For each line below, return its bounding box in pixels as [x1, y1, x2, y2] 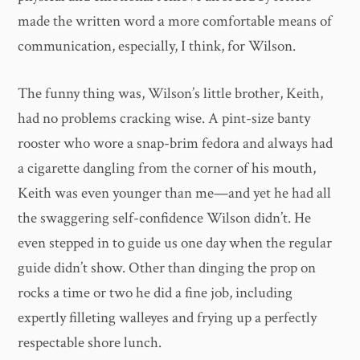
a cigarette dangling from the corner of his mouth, [18, 158, 317, 179]
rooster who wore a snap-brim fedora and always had [18, 133, 333, 154]
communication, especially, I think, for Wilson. [18, 35, 297, 56]
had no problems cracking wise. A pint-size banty [18, 108, 311, 129]
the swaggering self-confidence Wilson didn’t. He [18, 208, 312, 229]
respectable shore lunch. [18, 333, 162, 354]
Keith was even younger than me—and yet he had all [18, 183, 332, 204]
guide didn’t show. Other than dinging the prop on [18, 258, 317, 279]
